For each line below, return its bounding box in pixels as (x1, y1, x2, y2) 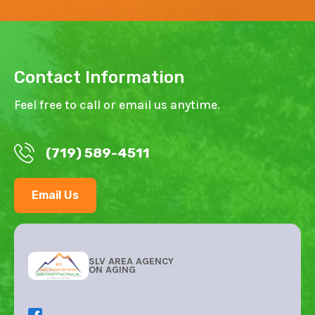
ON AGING (89, 263, 136, 276)
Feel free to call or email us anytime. (14, 97, 220, 112)
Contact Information (14, 67, 184, 87)
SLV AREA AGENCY (89, 255, 174, 267)
